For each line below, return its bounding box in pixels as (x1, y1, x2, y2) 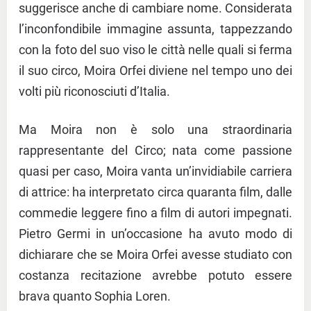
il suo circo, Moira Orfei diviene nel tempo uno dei (19, 63, 292, 78)
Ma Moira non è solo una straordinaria (19, 122, 292, 137)
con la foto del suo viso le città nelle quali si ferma (19, 42, 292, 58)
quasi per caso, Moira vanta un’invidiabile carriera (19, 164, 292, 179)
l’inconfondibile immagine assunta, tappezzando (19, 22, 292, 37)
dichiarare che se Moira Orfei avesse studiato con (19, 247, 292, 262)
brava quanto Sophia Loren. (19, 289, 171, 304)
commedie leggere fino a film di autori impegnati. (19, 205, 292, 221)
